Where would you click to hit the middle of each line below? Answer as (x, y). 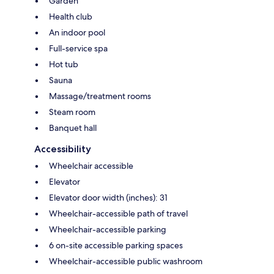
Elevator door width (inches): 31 (108, 198)
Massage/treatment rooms (100, 96)
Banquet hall (73, 128)
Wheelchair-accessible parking (108, 230)
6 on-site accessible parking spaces (116, 246)
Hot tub (64, 65)
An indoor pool (77, 33)
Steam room (72, 112)
